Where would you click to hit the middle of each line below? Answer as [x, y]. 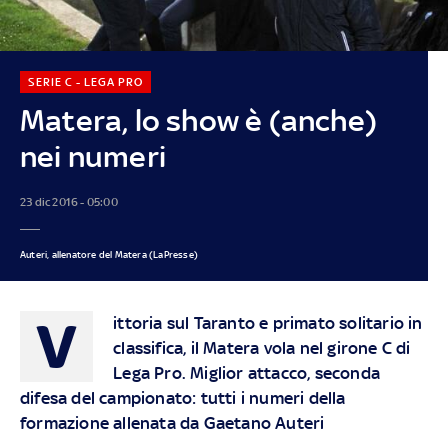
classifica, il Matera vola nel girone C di [262, 347]
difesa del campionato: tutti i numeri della [182, 397]
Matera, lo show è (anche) [198, 120]
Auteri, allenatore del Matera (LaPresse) [108, 254]
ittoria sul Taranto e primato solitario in [268, 322]
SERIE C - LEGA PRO [85, 81]
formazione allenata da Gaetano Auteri [172, 422]
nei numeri [92, 156]
